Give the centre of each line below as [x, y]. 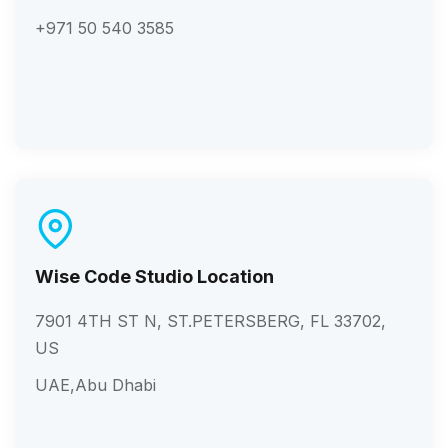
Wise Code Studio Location [154, 276]
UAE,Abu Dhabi [95, 384]
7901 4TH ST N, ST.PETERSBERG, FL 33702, [210, 320]
